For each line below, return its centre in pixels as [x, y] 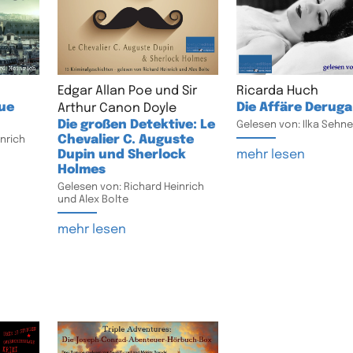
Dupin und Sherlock [121, 155]
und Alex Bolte [93, 200]
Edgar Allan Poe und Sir [127, 91]
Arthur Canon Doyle [117, 109]
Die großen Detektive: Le [136, 125]
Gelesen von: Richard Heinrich [130, 188]
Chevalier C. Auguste [125, 140]
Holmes [81, 170]
